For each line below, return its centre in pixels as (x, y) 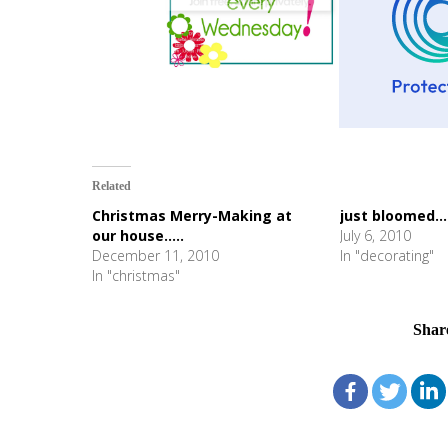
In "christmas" (136, 275)
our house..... (138, 235)
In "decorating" (386, 255)
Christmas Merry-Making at (192, 215)
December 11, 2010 (155, 255)
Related (111, 186)
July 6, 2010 (375, 235)
